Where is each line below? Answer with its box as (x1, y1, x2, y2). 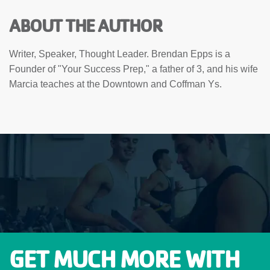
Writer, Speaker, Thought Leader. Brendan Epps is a (9, 49, 230, 60)
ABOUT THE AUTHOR (9, 14, 162, 37)
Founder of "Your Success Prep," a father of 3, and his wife (9, 64, 258, 75)
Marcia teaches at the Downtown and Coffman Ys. (9, 79, 222, 90)
